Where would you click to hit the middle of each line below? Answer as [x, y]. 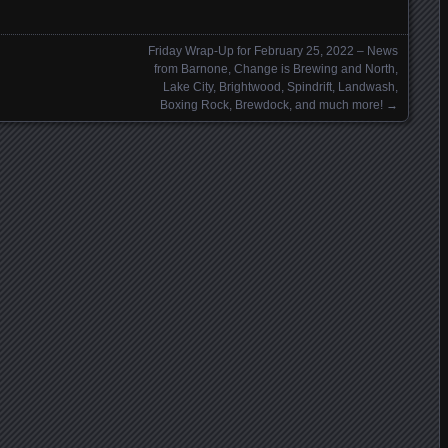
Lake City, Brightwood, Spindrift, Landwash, [280, 87]
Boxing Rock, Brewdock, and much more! [271, 105]
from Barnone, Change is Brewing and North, [276, 69]
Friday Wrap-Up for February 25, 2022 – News [273, 51]
